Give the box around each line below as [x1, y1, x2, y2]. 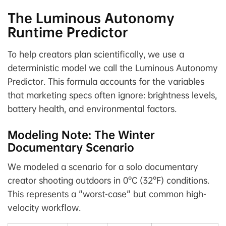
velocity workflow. [8, 202, 81, 213]
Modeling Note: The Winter [8, 128, 155, 142]
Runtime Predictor [8, 24, 128, 41]
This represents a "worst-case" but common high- [8, 189, 206, 200]
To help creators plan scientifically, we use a [8, 49, 184, 60]
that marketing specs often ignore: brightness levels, [8, 90, 217, 101]
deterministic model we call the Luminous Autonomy [8, 63, 217, 74]
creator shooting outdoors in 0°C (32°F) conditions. [8, 175, 209, 186]
